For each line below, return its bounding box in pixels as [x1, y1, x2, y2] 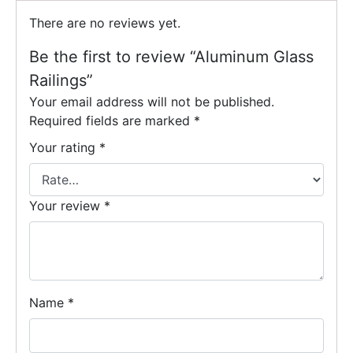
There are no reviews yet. [29, 15, 180, 32]
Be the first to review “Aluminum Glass [29, 47, 314, 67]
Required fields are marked [29, 113, 194, 129]
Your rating [29, 139, 99, 156]
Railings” [29, 71, 93, 91]
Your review [29, 198, 104, 214]
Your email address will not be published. [29, 94, 274, 110]
